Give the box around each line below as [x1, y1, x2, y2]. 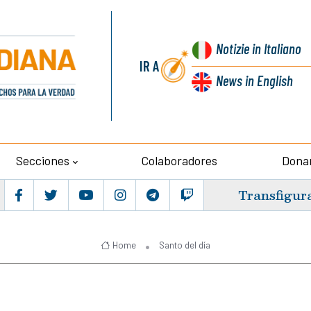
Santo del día [158, 239, 210, 251]
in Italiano [249, 40, 302, 57]
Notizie [216, 40, 250, 57]
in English [242, 72, 294, 90]
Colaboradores [142, 153, 218, 169]
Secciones [15, 153, 69, 169]
